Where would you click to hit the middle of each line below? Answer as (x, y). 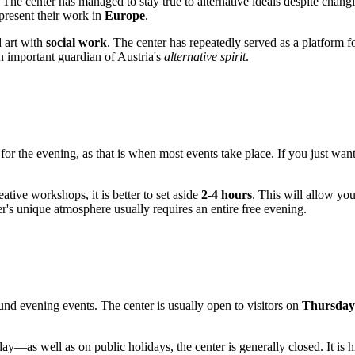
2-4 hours (227, 195)
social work (76, 43)
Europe (125, 16)
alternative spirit (205, 57)
